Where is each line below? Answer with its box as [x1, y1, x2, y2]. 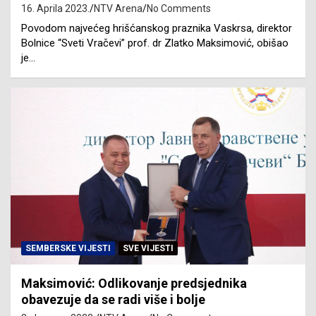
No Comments [147, 2, 211, 14]
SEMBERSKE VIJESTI [25, 243, 111, 253]
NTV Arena [94, 2, 142, 14]
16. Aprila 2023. [21, 2, 90, 14]
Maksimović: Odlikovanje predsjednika [21, 275, 247, 291]
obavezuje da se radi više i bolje [21, 291, 205, 307]
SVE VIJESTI [123, 243, 174, 253]
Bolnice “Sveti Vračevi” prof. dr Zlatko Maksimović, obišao [21, 36, 288, 49]
